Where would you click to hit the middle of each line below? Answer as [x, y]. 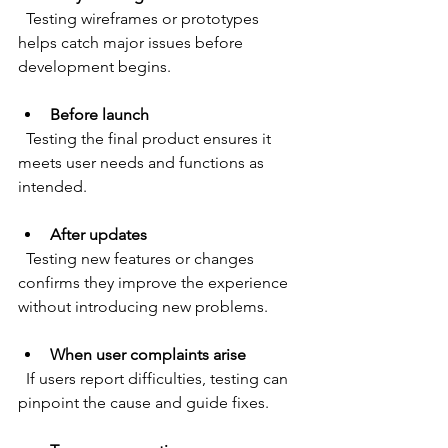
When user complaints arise [148, 355]
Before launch [99, 115]
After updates [98, 235]
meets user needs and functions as [143, 163]
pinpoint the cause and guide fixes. [143, 403]
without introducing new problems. [143, 307]
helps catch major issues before [132, 43]
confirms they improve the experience [155, 283]
